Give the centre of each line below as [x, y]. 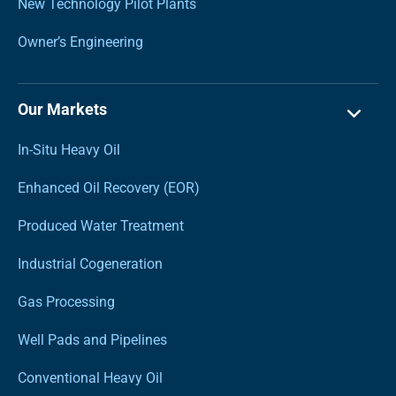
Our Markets [62, 109]
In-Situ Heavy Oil [69, 149]
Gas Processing [66, 301]
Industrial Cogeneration [90, 263]
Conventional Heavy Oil [90, 377]
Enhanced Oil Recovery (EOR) [109, 187]
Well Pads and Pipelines [92, 339]
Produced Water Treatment [101, 225]
